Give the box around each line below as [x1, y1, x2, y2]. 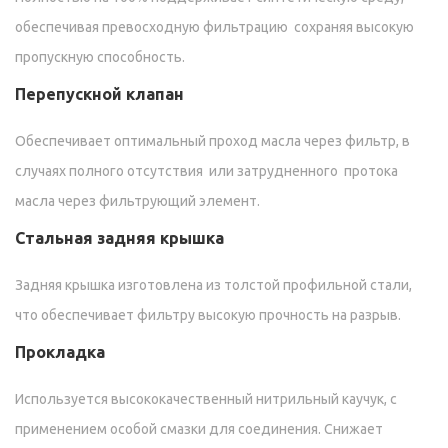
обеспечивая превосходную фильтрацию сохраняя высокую [15, 19, 414, 36]
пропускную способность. [15, 49, 185, 66]
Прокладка [15, 343, 105, 362]
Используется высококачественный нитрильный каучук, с [15, 391, 397, 408]
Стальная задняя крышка [15, 229, 224, 248]
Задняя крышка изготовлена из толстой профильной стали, [15, 277, 412, 294]
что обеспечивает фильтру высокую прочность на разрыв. [15, 307, 401, 324]
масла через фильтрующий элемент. [15, 193, 260, 210]
